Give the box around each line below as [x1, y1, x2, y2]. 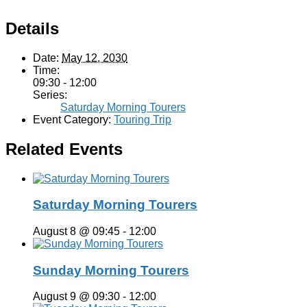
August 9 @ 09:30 [33, 291, 120, 303]
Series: [33, 88, 67, 101]
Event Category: [33, 113, 111, 125]
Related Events [5, 139, 123, 158]
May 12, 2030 [62, 51, 127, 64]
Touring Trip [114, 113, 171, 125]
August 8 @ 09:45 [33, 225, 120, 237]
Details [5, 19, 59, 38]
